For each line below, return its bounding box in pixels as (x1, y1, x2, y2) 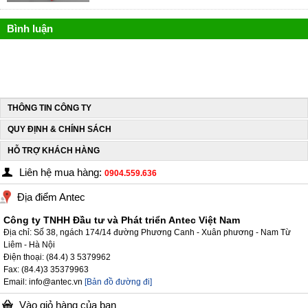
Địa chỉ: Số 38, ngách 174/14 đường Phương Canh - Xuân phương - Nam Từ (3, 227, 291, 237)
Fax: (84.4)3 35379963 (3, 264, 89, 274)
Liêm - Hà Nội (3, 239, 55, 250)
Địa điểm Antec (17, 190, 85, 203)
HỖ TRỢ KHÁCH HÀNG (8, 145, 100, 155)
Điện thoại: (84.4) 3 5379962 (3, 252, 111, 262)
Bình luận (7, 22, 53, 34)
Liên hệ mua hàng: (19, 166, 104, 178)
